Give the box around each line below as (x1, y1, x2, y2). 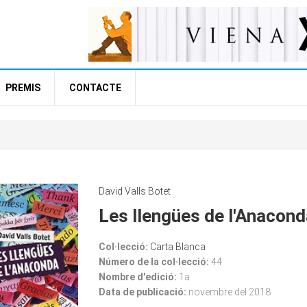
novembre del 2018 (188, 286, 271, 297)
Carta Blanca (149, 241, 206, 252)
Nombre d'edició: (98, 271, 179, 282)
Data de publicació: (98, 286, 188, 297)
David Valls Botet (98, 186, 171, 197)
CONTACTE (69, 82, 121, 93)
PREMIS (5, 82, 40, 93)
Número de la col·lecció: (98, 256, 211, 267)
